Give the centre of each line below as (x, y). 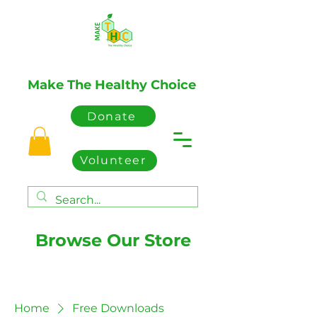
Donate (112, 116)
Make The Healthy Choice (112, 85)
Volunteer (113, 161)
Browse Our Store (113, 240)
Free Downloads (118, 308)
